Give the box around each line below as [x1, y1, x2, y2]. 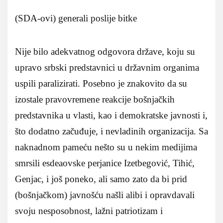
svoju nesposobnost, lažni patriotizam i [15, 206, 163, 217]
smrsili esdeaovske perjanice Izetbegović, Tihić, [15, 158, 195, 169]
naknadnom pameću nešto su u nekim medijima [15, 142, 197, 153]
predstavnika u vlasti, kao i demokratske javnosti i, [15, 110, 208, 121]
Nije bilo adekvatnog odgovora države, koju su [15, 46, 195, 57]
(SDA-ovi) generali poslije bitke [15, 13, 137, 24]
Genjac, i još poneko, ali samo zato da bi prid [15, 174, 187, 185]
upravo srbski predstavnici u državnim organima [15, 62, 199, 73]
